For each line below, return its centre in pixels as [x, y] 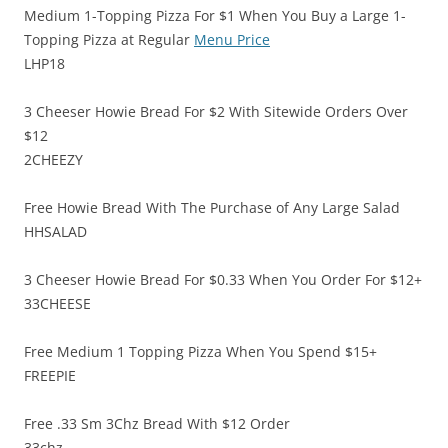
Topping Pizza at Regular [109, 40]
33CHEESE [57, 304]
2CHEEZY [53, 160]
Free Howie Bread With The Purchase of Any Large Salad [212, 208]
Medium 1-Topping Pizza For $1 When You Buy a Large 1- [215, 16]
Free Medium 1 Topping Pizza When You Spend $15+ [200, 352]
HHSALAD [55, 232]
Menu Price [232, 40]
